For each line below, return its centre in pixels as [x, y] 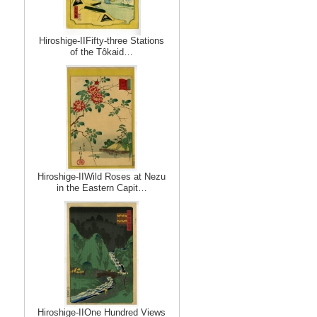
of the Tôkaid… [102, 52]
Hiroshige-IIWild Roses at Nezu [102, 177]
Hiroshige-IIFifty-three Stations [102, 41]
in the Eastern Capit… [102, 188]
